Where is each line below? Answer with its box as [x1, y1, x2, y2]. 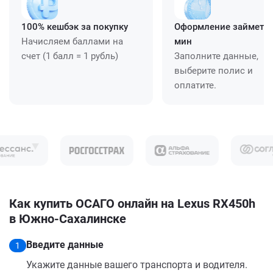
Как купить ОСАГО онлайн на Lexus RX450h [9, 196, 255, 211]
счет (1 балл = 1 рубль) [21, 50, 118, 62]
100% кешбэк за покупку [21, 21, 128, 32]
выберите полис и [174, 65, 253, 76]
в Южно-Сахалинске [9, 211, 126, 226]
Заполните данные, [174, 50, 258, 62]
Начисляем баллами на [21, 35, 123, 47]
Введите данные [26, 238, 104, 250]
